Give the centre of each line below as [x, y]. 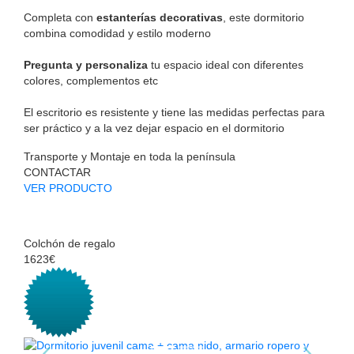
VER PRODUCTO [68, 188]
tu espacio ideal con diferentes [226, 64]
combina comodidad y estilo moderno [117, 33]
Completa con [60, 17]
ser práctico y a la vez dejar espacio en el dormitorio [154, 128]
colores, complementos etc [91, 80]
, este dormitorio [264, 17]
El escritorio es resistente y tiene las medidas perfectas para [174, 112]
